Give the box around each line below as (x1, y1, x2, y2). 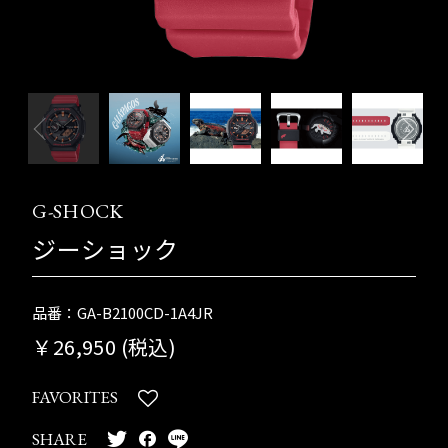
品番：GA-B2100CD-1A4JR (32, 301, 214, 323)
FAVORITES (32, 385, 119, 408)
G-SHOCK (32, 197, 124, 224)
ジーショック (32, 230, 179, 266)
